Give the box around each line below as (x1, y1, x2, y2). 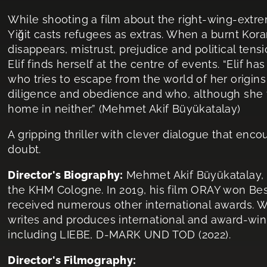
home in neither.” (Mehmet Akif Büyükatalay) (8, 103, 241, 115)
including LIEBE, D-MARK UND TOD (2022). (8, 228, 231, 241)
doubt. (8, 143, 41, 156)
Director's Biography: (8, 169, 123, 181)
